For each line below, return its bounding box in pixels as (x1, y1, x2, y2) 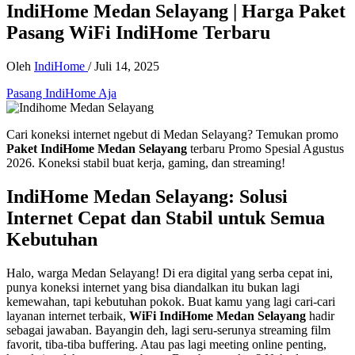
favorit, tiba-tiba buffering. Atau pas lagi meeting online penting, (6, 337, 326, 351)
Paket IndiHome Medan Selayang (6, 141, 187, 155)
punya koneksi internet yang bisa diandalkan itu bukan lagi (6, 280, 300, 294)
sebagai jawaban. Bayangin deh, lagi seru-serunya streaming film (6, 323, 330, 337)
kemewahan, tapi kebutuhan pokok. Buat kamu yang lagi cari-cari (6, 294, 335, 308)
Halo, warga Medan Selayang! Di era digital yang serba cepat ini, (6, 265, 333, 280)
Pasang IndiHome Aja (6, 86, 116, 100)
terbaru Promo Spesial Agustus (187, 141, 344, 155)
